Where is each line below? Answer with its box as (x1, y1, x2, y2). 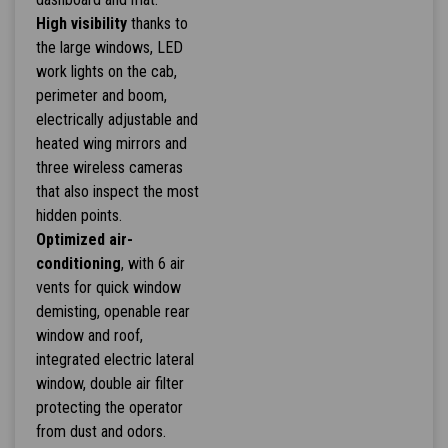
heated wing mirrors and (35, 134, 187, 154)
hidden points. (35, 206, 122, 226)
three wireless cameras (35, 158, 183, 178)
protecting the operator (35, 398, 183, 418)
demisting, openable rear (35, 302, 190, 322)
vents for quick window (35, 278, 181, 298)
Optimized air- (35, 230, 133, 250)
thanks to (126, 14, 188, 34)
